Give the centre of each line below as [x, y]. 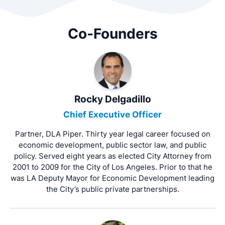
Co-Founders [113, 33]
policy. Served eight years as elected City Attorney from [113, 156]
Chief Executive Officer [113, 114]
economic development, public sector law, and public [113, 145]
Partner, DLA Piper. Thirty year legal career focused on [113, 134]
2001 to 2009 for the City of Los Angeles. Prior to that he [113, 167]
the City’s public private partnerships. [113, 189]
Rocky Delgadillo [113, 99]
